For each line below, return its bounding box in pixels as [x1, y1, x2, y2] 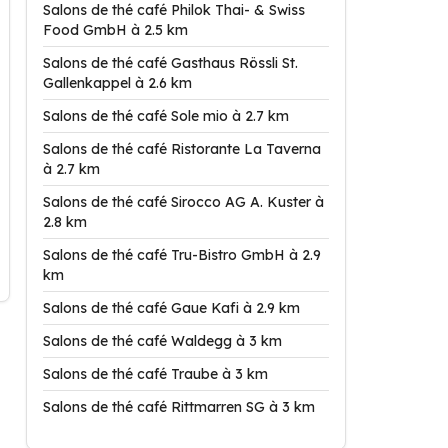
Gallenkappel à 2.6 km [43, 74, 192, 92]
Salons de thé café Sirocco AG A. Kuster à [43, 193, 324, 211]
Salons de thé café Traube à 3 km [43, 365, 268, 383]
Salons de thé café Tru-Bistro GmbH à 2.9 [43, 246, 321, 264]
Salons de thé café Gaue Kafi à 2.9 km [43, 299, 300, 317]
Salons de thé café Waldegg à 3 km [43, 332, 282, 350]
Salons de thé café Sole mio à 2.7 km [43, 107, 289, 125]
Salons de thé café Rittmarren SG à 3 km [43, 398, 315, 416]
